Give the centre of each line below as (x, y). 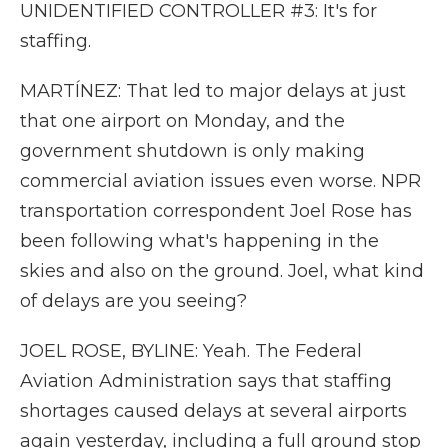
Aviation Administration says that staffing (206, 381)
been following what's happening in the (199, 241)
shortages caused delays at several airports (213, 411)
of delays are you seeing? (133, 301)
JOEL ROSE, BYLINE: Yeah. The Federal (191, 351)
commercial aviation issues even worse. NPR (220, 181)
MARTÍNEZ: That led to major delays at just (213, 91)
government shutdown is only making (192, 151)
